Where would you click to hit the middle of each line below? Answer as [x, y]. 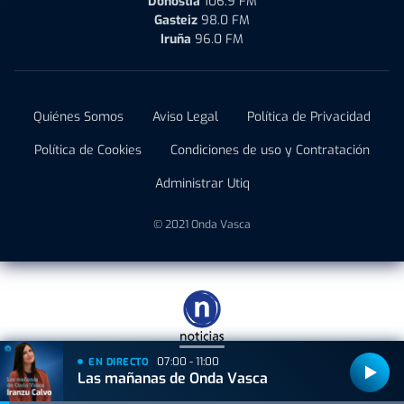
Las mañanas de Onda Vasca [173, 378]
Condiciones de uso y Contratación [270, 151]
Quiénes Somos [78, 117]
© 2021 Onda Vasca [202, 225]
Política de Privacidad [309, 117]
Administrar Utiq [202, 184]
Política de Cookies [88, 151]
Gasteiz [176, 21]
